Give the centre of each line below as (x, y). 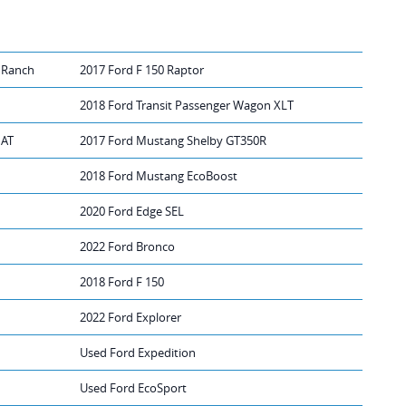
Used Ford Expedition (138, 352)
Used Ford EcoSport (133, 387)
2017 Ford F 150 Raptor (142, 69)
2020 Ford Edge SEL (132, 211)
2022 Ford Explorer (130, 317)
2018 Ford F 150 (122, 281)
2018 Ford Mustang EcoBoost (159, 175)
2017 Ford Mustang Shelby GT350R (173, 140)
